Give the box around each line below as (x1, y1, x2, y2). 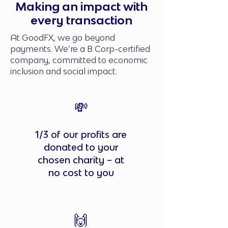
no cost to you (48, 167, 114, 178)
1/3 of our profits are (35, 129, 127, 140)
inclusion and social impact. (10, 66, 117, 76)
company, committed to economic (10, 55, 148, 65)
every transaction (31, 13, 132, 27)
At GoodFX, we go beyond (10, 33, 115, 43)
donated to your (43, 141, 119, 153)
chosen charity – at (38, 154, 124, 165)
